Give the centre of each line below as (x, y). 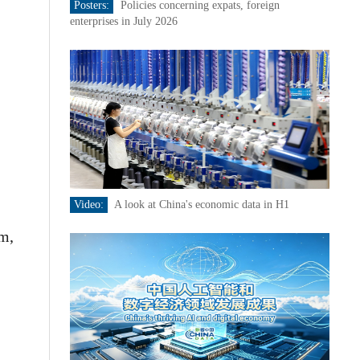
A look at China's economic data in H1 (201, 205)
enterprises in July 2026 (123, 21)
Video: (88, 205)
